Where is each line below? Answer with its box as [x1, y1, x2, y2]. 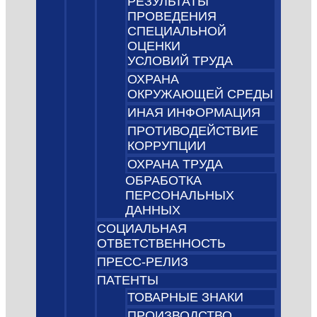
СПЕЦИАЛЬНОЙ [127, 24, 227, 39]
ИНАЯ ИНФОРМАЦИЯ [127, 105, 261, 120]
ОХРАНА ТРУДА [127, 157, 224, 172]
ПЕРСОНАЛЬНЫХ [125, 188, 235, 203]
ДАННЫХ [125, 203, 181, 218]
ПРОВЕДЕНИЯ [127, 9, 217, 24]
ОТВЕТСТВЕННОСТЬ [97, 236, 226, 251]
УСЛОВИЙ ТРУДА [127, 54, 234, 69]
